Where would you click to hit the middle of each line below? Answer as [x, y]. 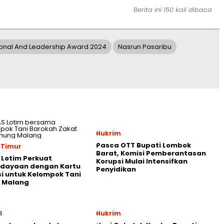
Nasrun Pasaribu [145, 47]
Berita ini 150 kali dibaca [173, 10]
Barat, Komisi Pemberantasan [151, 153]
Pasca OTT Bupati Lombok [143, 145]
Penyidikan [116, 169]
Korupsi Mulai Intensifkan [142, 161]
